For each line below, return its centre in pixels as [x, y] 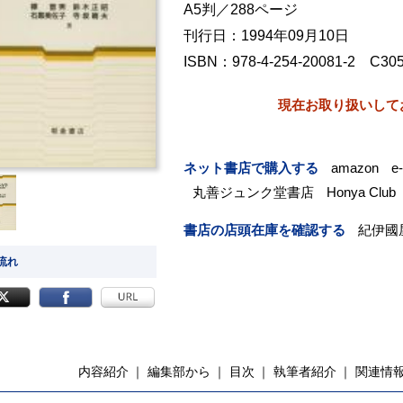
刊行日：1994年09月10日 [266, 35]
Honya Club [361, 193]
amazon [355, 168]
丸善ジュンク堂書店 [253, 193]
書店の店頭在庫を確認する [264, 230]
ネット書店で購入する [251, 168]
